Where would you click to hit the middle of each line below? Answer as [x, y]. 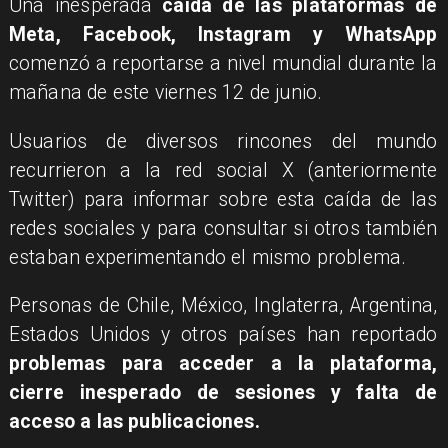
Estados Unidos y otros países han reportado [223, 335]
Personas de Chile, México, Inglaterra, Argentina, [223, 306]
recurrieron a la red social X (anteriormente [223, 170]
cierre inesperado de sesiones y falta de [223, 393]
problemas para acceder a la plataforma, [223, 364]
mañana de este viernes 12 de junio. [165, 93]
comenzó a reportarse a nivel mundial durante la [223, 64]
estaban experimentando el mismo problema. [207, 257]
